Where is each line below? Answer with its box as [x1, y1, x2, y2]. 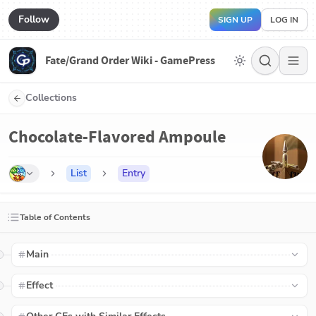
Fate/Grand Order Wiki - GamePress [45, 53, 215, 68]
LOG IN [270, 13, 298, 25]
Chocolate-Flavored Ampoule [8, 126, 226, 148]
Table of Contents [20, 212, 90, 223]
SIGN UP [218, 13, 253, 25]
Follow [18, 12, 49, 26]
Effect [26, 279, 54, 292]
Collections [25, 91, 77, 104]
